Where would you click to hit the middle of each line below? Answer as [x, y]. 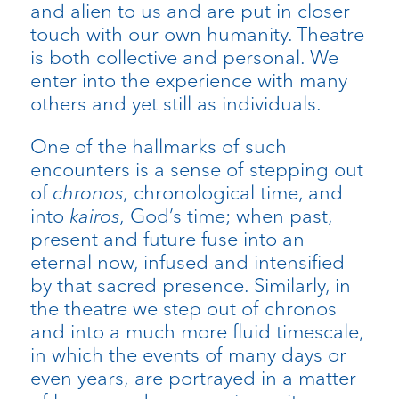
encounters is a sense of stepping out [196, 169]
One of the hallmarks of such [158, 146]
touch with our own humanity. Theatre [197, 33]
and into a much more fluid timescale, [196, 331]
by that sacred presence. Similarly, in [190, 285]
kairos [94, 215]
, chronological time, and [232, 192]
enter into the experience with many [188, 80]
